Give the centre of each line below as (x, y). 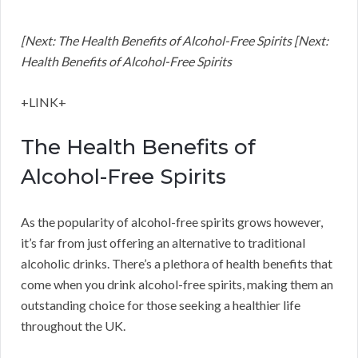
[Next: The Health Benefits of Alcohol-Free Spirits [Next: (175, 41)
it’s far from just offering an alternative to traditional (163, 243)
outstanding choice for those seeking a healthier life (161, 305)
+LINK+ (44, 102)
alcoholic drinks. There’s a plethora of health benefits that (177, 264)
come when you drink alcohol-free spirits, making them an (177, 284)
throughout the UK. (73, 326)
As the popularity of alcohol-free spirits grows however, (172, 222)
